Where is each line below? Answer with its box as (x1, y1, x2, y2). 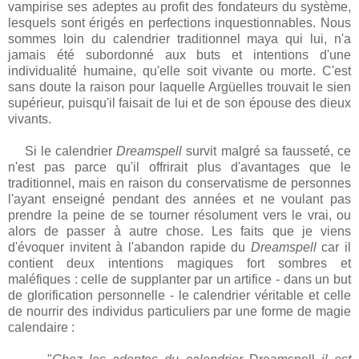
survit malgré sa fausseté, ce (182, 144, 352, 159)
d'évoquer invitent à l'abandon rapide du (8, 240, 251, 255)
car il (316, 240, 351, 255)
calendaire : (8, 321, 75, 335)
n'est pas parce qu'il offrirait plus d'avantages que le (8, 160, 351, 175)
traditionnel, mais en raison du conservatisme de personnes (8, 176, 351, 191)
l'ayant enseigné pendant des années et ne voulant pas (8, 192, 351, 207)
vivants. (8, 112, 51, 127)
